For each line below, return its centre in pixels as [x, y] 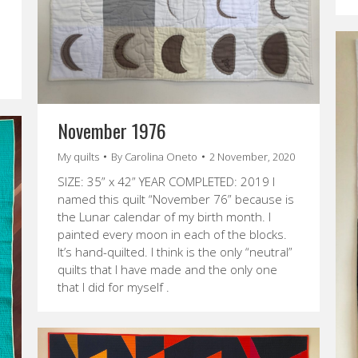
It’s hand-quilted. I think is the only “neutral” [175, 251]
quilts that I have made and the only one [167, 269]
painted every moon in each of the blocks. [172, 234]
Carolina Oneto [161, 156]
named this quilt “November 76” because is [176, 199]
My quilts [78, 156]
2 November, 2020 [252, 156]
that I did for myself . [113, 286]
